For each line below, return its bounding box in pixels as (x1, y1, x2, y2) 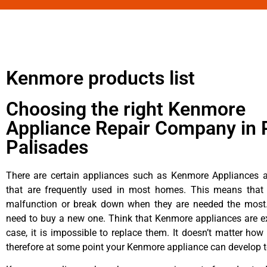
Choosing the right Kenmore (6, 97, 246, 120)
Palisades (6, 135, 88, 159)
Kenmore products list (6, 66, 195, 89)
